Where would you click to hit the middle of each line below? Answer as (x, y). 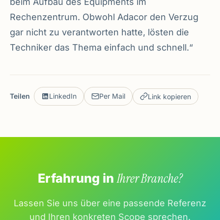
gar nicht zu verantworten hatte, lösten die (99, 32)
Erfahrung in (77, 178)
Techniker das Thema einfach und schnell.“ (101, 48)
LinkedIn (63, 96)
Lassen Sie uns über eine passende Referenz (110, 203)
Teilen (20, 96)
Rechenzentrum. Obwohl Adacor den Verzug (104, 17)
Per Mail (112, 96)
